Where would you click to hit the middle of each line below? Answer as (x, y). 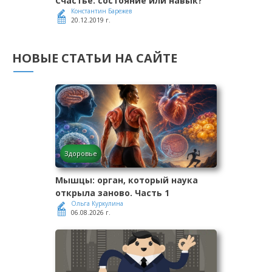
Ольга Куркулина (97, 204)
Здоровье (81, 154)
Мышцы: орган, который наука (127, 180)
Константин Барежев (101, 11)
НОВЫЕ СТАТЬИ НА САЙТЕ (95, 58)
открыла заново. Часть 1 (112, 193)
